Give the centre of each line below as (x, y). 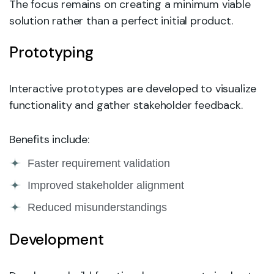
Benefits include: (49, 139)
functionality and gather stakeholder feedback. (126, 105)
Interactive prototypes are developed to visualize (133, 89)
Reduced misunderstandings (97, 207)
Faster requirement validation (99, 163)
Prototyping (51, 52)
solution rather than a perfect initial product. (121, 21)
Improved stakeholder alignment (106, 185)
